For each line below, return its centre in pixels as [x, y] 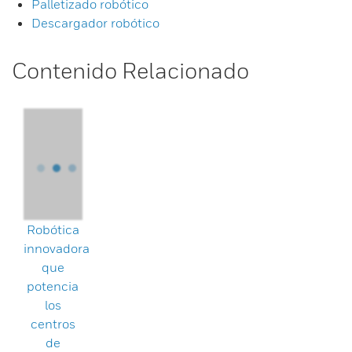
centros [53, 324]
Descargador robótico [95, 23]
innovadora [57, 248]
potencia [53, 286]
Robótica [53, 229]
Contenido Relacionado [130, 70]
